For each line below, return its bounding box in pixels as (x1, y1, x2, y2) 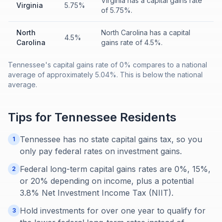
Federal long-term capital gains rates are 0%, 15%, (20, 164, 211, 174)
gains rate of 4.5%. (101, 38, 163, 47)
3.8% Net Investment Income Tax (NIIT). (20, 188, 173, 198)
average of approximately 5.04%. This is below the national (8, 70, 203, 79)
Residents (117, 110, 176, 124)
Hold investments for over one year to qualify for (20, 206, 206, 216)
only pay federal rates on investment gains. (20, 146, 182, 156)
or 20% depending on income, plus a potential (20, 176, 194, 186)
